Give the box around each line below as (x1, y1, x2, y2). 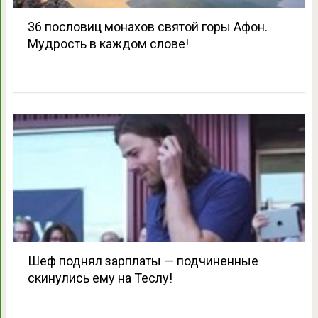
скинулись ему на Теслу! (27, 270, 172, 285)
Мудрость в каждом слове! (27, 35, 189, 51)
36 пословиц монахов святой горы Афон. (27, 18, 268, 34)
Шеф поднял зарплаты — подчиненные (27, 253, 258, 268)
